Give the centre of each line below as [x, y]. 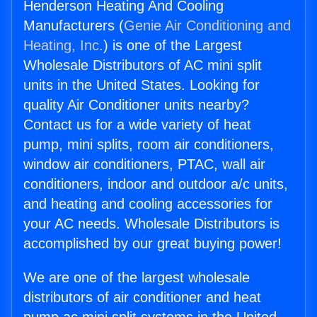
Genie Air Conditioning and [207, 26]
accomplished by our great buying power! [152, 244]
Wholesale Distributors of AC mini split [143, 65]
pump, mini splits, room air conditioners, [149, 145]
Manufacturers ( [74, 26]
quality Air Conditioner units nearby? [136, 105]
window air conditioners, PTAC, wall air [144, 165]
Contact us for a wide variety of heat [137, 125]
